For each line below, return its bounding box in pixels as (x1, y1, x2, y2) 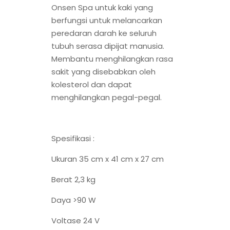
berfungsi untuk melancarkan (51, 15, 162, 26)
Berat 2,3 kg (51, 174, 95, 185)
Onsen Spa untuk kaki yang (51, 2, 153, 13)
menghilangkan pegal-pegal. (51, 92, 162, 103)
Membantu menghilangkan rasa (51, 53, 173, 65)
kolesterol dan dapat (51, 79, 132, 90)
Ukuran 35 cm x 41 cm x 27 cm (51, 154, 164, 165)
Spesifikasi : (51, 133, 94, 144)
